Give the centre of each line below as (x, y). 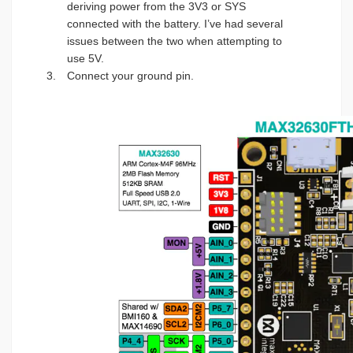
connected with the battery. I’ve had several (175, 23)
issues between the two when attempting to (175, 41)
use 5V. (85, 58)
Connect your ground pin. (130, 75)
